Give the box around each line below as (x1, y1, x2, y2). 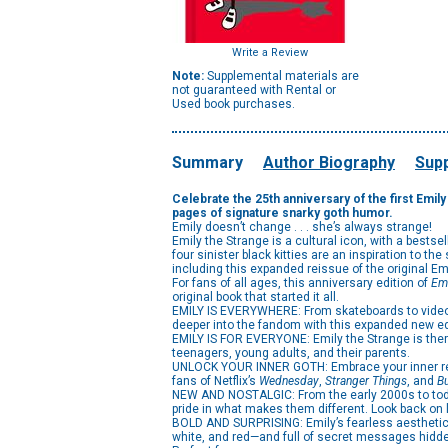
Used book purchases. (172, 97, 295, 111)
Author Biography (263, 153, 395, 172)
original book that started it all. (172, 290, 339, 304)
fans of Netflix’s (172, 374, 259, 388)
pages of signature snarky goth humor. (172, 206, 393, 220)
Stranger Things (325, 374, 407, 388)
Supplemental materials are (204, 69, 359, 83)
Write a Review (232, 46, 308, 59)
